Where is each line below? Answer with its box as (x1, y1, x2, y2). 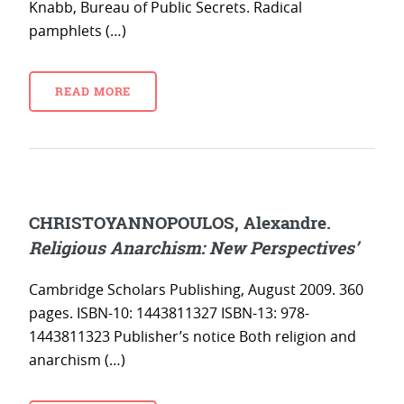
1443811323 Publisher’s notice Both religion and (29, 326, 356, 347)
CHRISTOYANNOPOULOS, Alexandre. (29, 210, 331, 234)
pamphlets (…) (29, 21, 126, 41)
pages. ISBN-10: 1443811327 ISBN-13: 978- (29, 303, 309, 324)
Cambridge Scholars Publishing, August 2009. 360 (29, 280, 363, 300)
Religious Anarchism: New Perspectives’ (29, 235, 358, 259)
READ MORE (54, 84, 132, 99)
